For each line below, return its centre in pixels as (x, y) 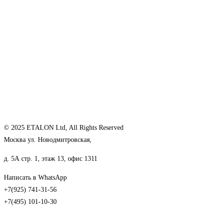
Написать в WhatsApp (35, 177)
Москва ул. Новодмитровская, (48, 139)
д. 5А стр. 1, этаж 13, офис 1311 (51, 158)
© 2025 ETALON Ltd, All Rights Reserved (64, 127)
